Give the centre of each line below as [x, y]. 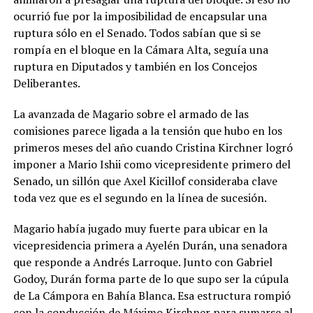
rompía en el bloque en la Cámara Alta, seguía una [140, 50]
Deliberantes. [46, 83]
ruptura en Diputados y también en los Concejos [135, 67]
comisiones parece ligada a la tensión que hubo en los [147, 131]
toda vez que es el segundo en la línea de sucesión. [140, 198]
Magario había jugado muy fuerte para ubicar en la [140, 229]
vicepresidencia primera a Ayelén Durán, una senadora [150, 246]
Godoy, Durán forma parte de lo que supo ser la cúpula [151, 279]
